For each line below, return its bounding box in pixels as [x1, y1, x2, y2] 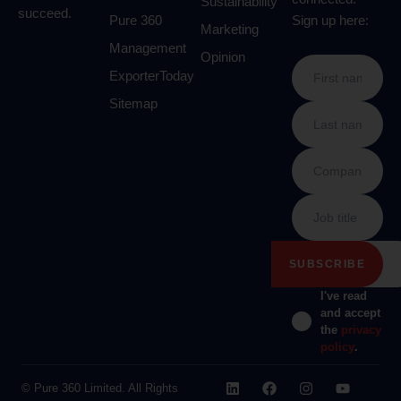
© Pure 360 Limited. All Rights [21, 381, 178, 396]
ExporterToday [109, 68, 194, 84]
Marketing [200, 21, 259, 38]
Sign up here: [292, 13, 369, 29]
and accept [320, 306, 380, 320]
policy [320, 340, 354, 354]
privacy [341, 323, 381, 337]
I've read [320, 289, 367, 303]
